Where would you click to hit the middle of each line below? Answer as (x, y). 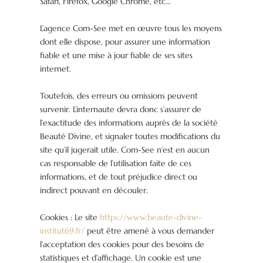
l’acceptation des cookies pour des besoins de (122, 245)
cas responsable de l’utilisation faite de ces (116, 163)
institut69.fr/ (63, 231)
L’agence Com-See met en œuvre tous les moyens (131, 28)
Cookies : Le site (70, 218)
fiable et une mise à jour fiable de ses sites (117, 55)
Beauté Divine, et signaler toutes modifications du (130, 136)
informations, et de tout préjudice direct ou (119, 177)
